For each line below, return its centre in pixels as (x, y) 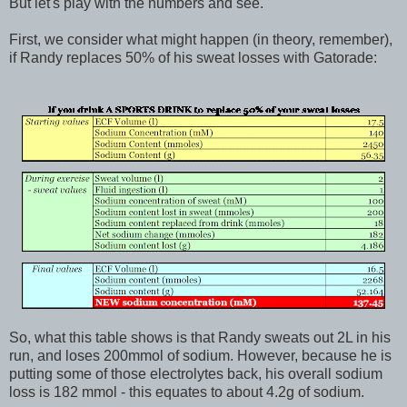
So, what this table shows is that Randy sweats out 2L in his (200, 338)
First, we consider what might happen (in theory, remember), (201, 40)
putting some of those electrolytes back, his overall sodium (196, 374)
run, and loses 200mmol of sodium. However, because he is (200, 356)
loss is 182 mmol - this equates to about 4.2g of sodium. (187, 392)
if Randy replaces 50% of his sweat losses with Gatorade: (193, 58)
